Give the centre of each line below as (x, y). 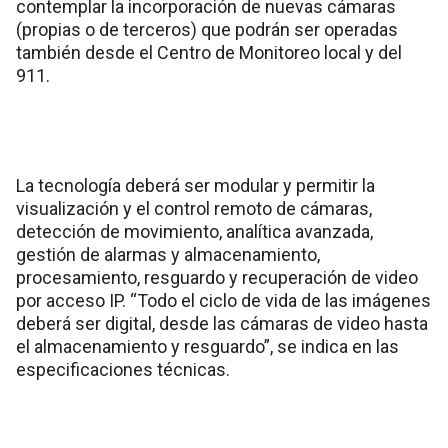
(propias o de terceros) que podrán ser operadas (207, 29)
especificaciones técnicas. (123, 369)
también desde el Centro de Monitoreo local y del (209, 52)
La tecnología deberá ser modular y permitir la (195, 185)
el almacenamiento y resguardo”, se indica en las (207, 346)
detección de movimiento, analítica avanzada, (194, 231)
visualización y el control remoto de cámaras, (194, 208)
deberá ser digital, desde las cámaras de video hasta (222, 323)
